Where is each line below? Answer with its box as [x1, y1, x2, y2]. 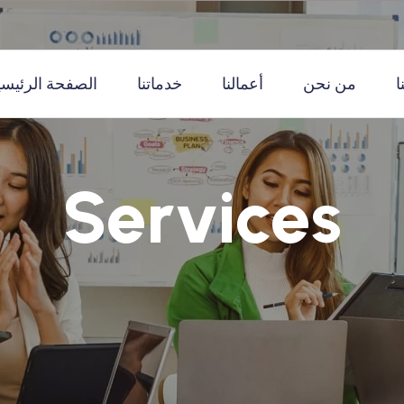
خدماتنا [136, 74, 182, 94]
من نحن [302, 74, 356, 94]
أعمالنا [221, 74, 263, 94]
